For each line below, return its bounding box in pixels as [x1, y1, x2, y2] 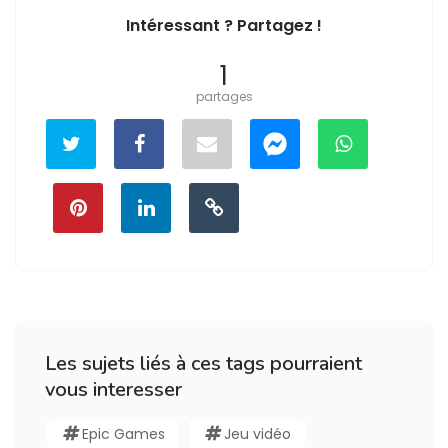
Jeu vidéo [224, 423, 291, 444]
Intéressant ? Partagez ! [126, 13, 322, 37]
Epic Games [82, 423, 165, 444]
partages [195, 87, 253, 105]
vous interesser [45, 375, 182, 403]
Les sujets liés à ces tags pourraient [45, 349, 362, 377]
